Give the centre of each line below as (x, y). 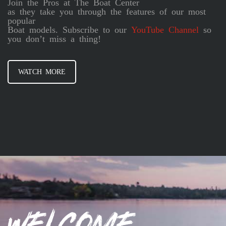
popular (21, 19)
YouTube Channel (165, 29)
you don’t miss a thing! (56, 38)
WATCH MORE (42, 71)
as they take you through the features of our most (107, 10)
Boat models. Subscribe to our (69, 29)
